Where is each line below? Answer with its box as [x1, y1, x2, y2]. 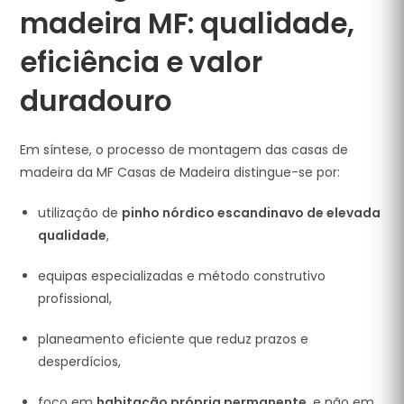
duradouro [20, 81, 173, 121]
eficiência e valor [20, 42, 263, 82]
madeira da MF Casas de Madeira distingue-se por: [20, 163, 341, 181]
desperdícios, [38, 353, 122, 371]
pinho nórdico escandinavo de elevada [122, 204, 381, 222]
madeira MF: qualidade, [20, 4, 355, 43]
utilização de [38, 204, 123, 222]
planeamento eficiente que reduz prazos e [38, 330, 309, 348]
